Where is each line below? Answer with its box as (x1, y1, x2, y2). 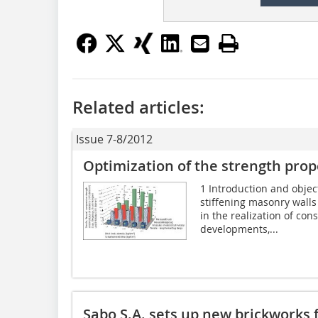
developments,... (199, 221, 278, 236)
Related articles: (72, 95, 204, 119)
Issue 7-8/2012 (76, 131, 153, 147)
